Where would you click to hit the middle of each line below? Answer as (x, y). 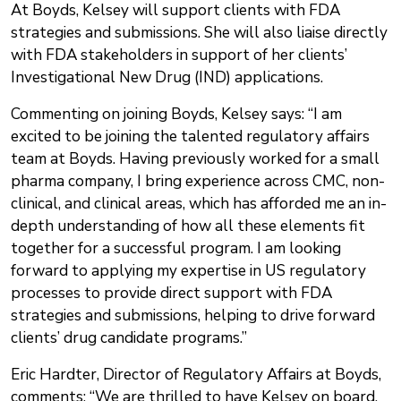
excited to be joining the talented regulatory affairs (190, 137)
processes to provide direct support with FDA (171, 294)
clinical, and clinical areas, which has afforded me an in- (199, 204)
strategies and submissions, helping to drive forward (193, 316)
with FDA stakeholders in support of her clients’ (179, 55)
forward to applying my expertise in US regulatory (188, 271)
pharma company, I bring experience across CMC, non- (198, 182)
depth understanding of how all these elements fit (188, 226)
